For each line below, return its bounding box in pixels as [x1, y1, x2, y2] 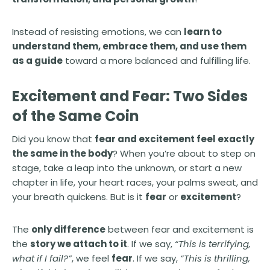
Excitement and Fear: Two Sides [12, 86, 248, 107]
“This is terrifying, [175, 237, 251, 251]
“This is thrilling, [180, 252, 250, 265]
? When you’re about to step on [113, 147, 256, 160]
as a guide [12, 54, 63, 67]
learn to [184, 25, 222, 39]
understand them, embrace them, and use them [12, 40, 246, 53]
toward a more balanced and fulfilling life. [63, 54, 251, 67]
